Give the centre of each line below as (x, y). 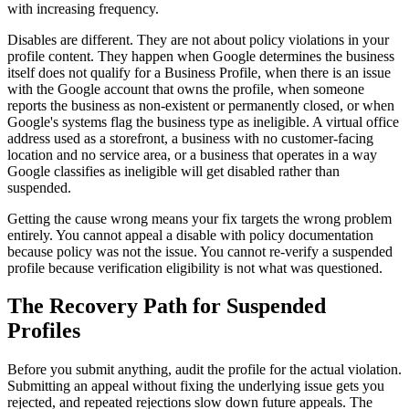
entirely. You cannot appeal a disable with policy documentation (190, 235)
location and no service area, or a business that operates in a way (192, 154)
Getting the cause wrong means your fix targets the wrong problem (199, 218)
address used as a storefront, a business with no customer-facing (190, 138)
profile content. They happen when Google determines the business (201, 56)
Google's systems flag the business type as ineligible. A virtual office (203, 121)
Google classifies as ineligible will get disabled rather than (173, 171)
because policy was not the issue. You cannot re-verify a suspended (200, 251)
